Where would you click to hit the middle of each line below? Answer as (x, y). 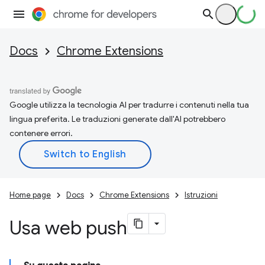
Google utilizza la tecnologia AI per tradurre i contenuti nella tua (129, 105)
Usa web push (68, 228)
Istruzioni (201, 195)
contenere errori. (41, 133)
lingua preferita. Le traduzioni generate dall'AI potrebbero (117, 119)
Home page (30, 195)
